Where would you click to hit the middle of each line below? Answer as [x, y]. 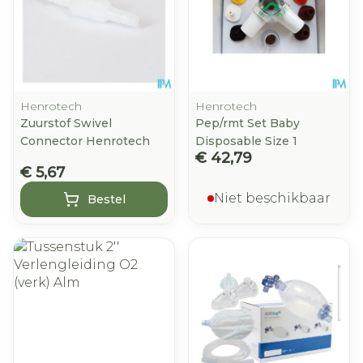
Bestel [106, 199]
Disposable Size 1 [246, 141]
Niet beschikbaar [272, 198]
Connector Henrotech [85, 141]
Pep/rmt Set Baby [248, 123]
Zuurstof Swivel [66, 123]
